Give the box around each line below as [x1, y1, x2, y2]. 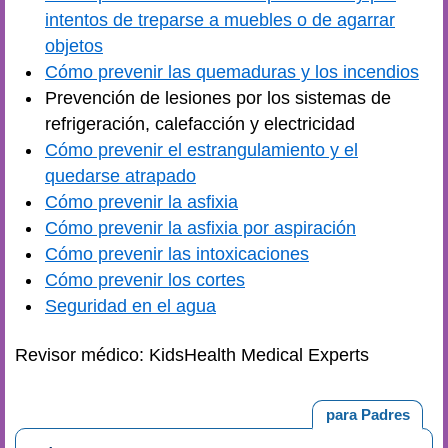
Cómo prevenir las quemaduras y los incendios [45, 62, 419, 82]
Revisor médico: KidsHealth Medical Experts [15, 344, 369, 365]
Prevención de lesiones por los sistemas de [45, 88, 391, 108]
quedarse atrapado [45, 166, 196, 186]
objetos [45, 36, 103, 56]
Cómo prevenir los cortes [45, 270, 245, 290]
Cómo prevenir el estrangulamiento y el [45, 140, 358, 160]
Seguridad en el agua [45, 296, 216, 316]
